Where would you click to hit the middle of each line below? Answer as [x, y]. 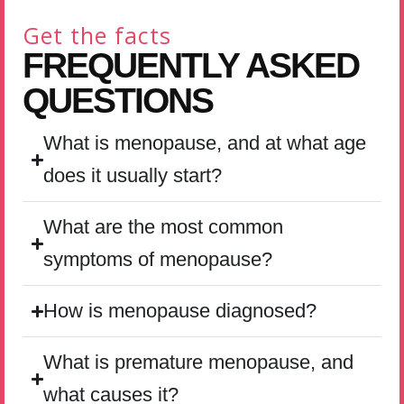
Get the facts [97, 35]
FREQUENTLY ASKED [191, 65]
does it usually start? [133, 175]
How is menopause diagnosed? [180, 311]
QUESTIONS [118, 100]
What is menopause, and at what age [205, 143]
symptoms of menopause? [158, 259]
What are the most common [164, 227]
